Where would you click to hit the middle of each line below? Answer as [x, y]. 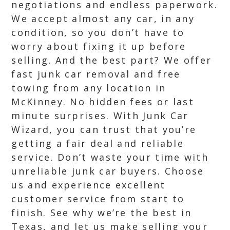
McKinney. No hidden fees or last [103, 102]
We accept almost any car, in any [103, 18]
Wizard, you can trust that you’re [104, 129]
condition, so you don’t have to [98, 32]
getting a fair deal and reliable [98, 143]
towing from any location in [89, 88]
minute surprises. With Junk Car [100, 116]
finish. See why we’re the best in [102, 213]
